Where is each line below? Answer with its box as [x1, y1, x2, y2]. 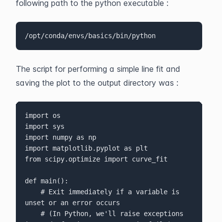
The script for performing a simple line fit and [16, 63, 180, 74]
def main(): [24, 177, 68, 185]
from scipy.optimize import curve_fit [24, 155, 167, 164]
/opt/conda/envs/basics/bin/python [24, 32, 156, 40]
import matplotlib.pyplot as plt [24, 144, 148, 153]
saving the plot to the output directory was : [16, 77, 178, 88]
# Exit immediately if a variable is [24, 188, 41, 196]
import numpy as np [24, 133, 96, 142]
